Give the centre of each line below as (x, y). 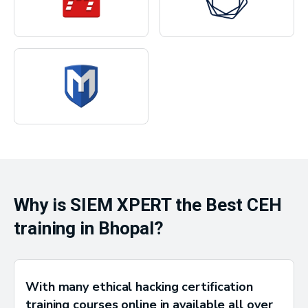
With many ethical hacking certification (140, 287)
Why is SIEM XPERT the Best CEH (148, 205)
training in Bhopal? (89, 229)
